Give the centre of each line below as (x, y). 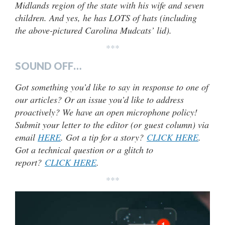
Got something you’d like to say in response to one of (112, 87)
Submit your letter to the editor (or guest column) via (112, 124)
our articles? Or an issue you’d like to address (99, 99)
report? (30, 162)
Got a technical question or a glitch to (84, 149)
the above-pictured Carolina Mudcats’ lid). (93, 30)
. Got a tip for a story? (104, 137)
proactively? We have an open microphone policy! (106, 112)
